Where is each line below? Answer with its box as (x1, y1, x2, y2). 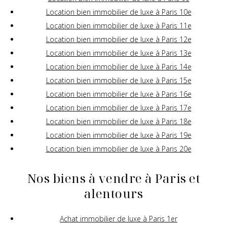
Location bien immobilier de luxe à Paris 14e (46, 62, 192, 72)
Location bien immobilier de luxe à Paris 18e (46, 117, 192, 127)
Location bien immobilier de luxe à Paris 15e (46, 75, 192, 86)
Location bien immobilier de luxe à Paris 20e (46, 144, 192, 154)
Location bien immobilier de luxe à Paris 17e (46, 103, 192, 113)
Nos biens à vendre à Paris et (26, 170, 201, 187)
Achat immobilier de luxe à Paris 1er (60, 214, 177, 224)
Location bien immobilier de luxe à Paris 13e (46, 48, 192, 58)
